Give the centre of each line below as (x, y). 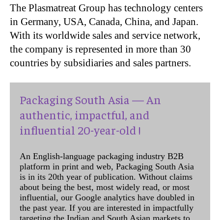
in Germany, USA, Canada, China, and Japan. (104, 21)
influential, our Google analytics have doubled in (107, 197)
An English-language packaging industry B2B (102, 156)
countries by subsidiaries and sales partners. (100, 63)
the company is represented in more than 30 (100, 49)
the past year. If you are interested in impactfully (107, 207)
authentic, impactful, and (84, 114)
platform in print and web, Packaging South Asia (107, 166)
